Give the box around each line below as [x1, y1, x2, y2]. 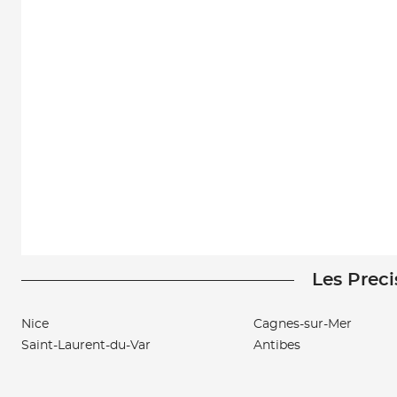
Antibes [253, 339, 300, 352]
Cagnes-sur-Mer [253, 318, 352, 331]
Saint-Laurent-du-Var [21, 339, 151, 352]
